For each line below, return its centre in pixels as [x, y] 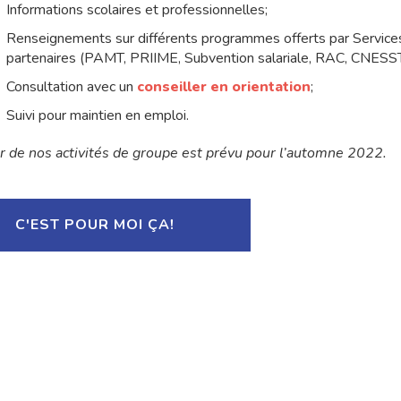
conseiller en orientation [223, 87]
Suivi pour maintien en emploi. [97, 116]
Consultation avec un [71, 87]
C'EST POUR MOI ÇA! [94, 225]
